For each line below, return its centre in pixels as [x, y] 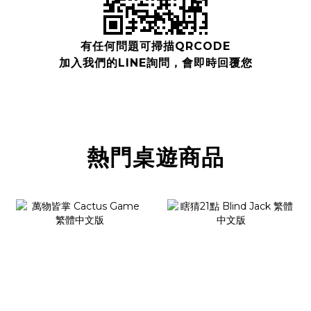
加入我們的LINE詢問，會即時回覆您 [155, 63]
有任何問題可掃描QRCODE [155, 47]
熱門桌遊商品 [155, 158]
